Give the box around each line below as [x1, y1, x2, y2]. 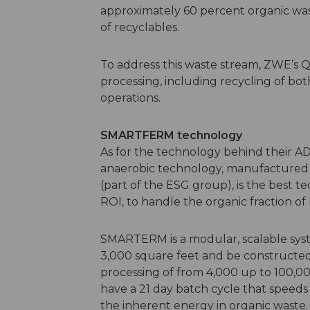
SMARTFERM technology [100, 129, 242, 143]
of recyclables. [100, 21, 182, 35]
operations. [100, 91, 163, 105]
